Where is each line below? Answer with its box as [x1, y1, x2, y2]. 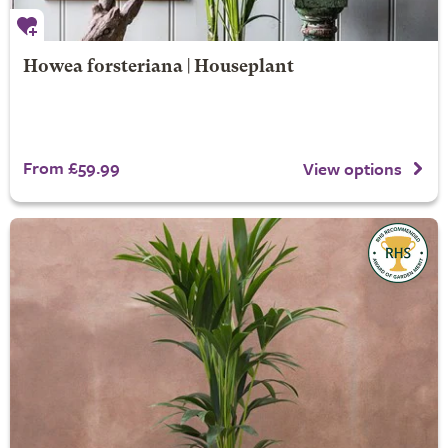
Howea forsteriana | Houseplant [22, 58, 294, 76]
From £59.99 [22, 154, 120, 180]
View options [303, 156, 402, 182]
